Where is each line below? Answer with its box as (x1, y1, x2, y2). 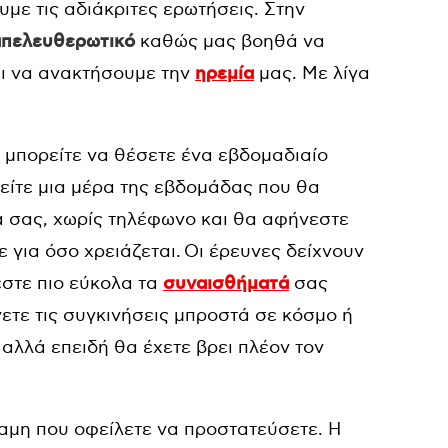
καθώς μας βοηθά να (135, 30, 325, 52)
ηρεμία (195, 62, 254, 85)
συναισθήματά (163, 272, 289, 295)
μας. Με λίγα (254, 62, 370, 84)
